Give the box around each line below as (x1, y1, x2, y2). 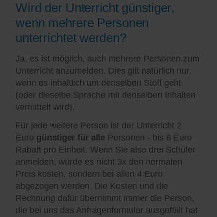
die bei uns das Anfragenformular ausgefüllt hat (15, 205, 198, 216)
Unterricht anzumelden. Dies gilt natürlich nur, (15, 66, 192, 76)
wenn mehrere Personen (15, 15, 149, 31)
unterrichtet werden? (15, 31, 126, 46)
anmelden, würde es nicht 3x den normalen (15, 157, 183, 167)
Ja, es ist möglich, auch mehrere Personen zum (15, 54, 200, 64)
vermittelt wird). (15, 102, 75, 112)
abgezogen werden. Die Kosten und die (15, 181, 169, 191)
